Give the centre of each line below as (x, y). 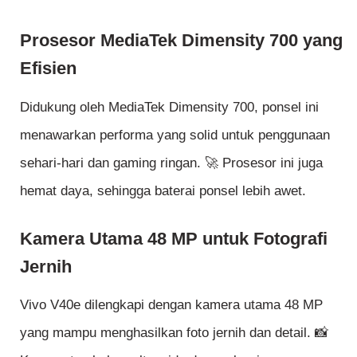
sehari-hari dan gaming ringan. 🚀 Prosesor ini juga (171, 163)
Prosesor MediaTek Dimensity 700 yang (181, 41)
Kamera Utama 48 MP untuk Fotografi (174, 239)
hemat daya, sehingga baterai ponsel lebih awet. (163, 190)
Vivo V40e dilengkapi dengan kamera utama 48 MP (171, 305)
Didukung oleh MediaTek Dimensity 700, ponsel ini (169, 107)
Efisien (48, 69)
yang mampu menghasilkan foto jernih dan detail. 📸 (174, 333)
